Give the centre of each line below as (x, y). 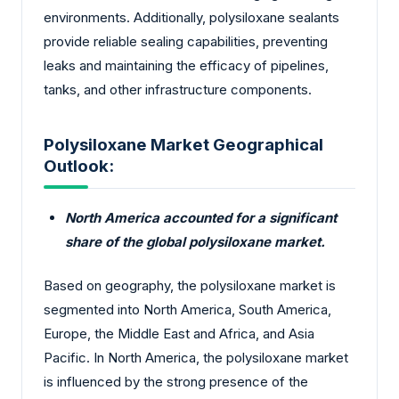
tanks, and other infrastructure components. (178, 89)
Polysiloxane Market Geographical (183, 145)
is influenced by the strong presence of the (176, 382)
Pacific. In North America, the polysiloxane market (196, 358)
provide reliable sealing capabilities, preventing (186, 41)
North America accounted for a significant (201, 217)
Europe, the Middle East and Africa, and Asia (179, 334)
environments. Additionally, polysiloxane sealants (191, 17)
